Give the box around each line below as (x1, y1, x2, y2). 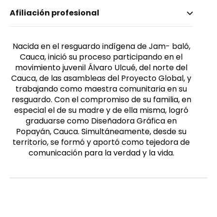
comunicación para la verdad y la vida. (28, 147, 174, 158)
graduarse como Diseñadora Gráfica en (26, 115, 177, 126)
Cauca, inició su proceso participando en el (20, 51, 183, 62)
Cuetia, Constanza (67, 9, 136, 20)
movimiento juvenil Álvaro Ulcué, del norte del (15, 62, 187, 73)
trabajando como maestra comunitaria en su (15, 83, 187, 94)
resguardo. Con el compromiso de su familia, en (11, 93, 191, 105)
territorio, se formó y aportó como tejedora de (13, 136, 190, 148)
